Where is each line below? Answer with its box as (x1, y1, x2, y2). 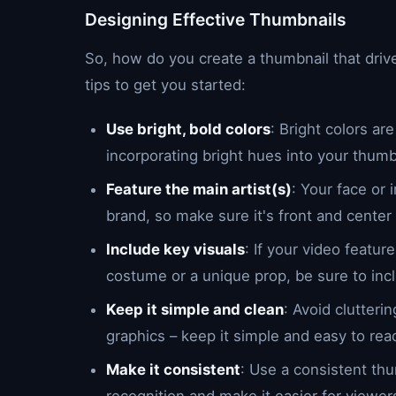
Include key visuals (106, 240, 245, 258)
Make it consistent (106, 361, 240, 378)
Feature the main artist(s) (106, 180, 292, 198)
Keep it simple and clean (106, 301, 284, 318)
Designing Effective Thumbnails (85, 9, 346, 30)
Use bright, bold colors (106, 120, 270, 138)
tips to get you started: (85, 76, 246, 94)
